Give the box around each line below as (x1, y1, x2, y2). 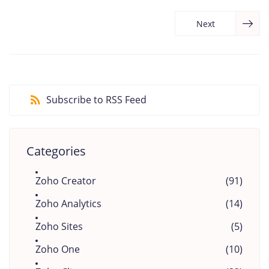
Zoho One (35, 243, 80, 256)
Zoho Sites (35, 220, 83, 233)
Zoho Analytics (35, 197, 101, 210)
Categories (26, 143, 86, 159)
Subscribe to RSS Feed (46, 93, 147, 106)
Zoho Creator (35, 174, 96, 187)
